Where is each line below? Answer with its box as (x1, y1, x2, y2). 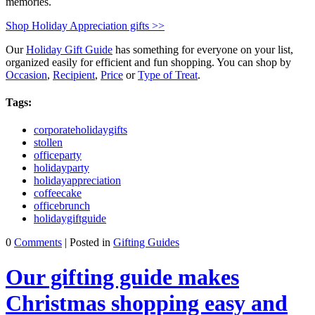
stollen (34, 136, 63, 149)
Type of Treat (138, 68, 198, 81)
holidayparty (34, 162, 89, 174)
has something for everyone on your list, (112, 43, 293, 56)
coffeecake (34, 187, 82, 200)
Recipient (53, 68, 95, 81)
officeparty (34, 149, 82, 162)
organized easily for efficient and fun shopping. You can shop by (6, 56, 291, 68)
